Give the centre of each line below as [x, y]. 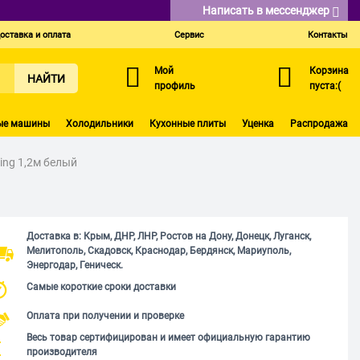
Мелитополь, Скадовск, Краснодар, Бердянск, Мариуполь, [158, 250]
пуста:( [325, 86]
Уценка [258, 123]
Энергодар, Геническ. [74, 265]
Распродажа [319, 123]
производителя [61, 352]
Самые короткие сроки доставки [101, 286]
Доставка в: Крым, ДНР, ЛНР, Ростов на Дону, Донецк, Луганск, [168, 236]
